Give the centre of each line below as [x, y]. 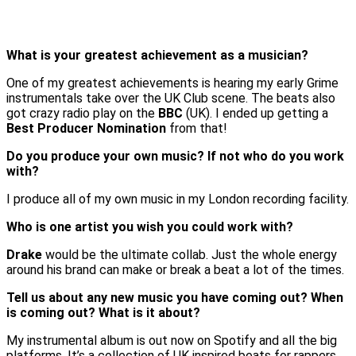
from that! [197, 128]
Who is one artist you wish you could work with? [150, 226]
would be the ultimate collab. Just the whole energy [190, 254]
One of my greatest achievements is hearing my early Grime [172, 83]
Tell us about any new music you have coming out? [157, 297]
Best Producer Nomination [86, 128]
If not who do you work [276, 156]
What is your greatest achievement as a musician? [157, 55]
